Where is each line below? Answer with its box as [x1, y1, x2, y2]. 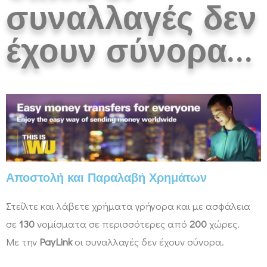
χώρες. [207, 217, 240, 231]
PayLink [39, 235, 72, 249]
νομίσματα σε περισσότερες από [35, 217, 190, 231]
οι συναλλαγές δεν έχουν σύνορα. [72, 235, 224, 249]
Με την [6, 235, 39, 249]
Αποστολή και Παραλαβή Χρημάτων [6, 169, 207, 190]
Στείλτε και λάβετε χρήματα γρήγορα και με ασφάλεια [6, 199, 250, 213]
